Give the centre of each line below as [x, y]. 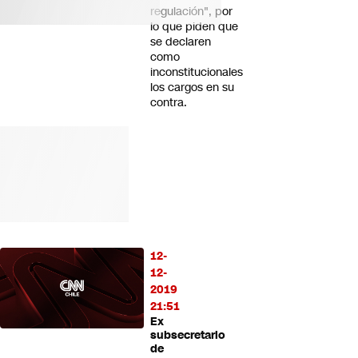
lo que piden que [194, 26]
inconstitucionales [197, 72]
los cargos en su [192, 87]
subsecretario [188, 335]
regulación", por [191, 11]
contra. [169, 102]
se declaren [181, 42]
